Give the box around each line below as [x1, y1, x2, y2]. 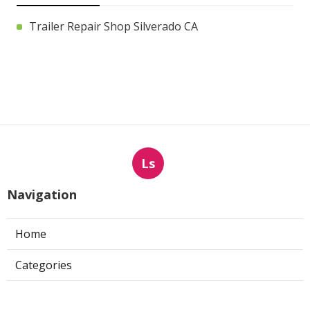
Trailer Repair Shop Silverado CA [29, 18, 198, 34]
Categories [15, 257, 72, 273]
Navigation [7, 185, 77, 203]
